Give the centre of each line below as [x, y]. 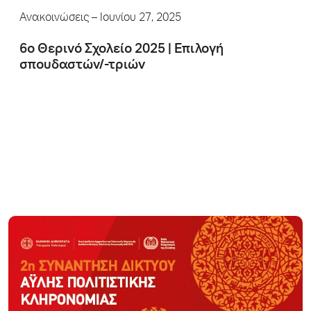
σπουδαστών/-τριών [82, 66]
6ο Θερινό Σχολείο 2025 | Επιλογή [121, 50]
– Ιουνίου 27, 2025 [135, 19]
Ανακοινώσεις [54, 19]
